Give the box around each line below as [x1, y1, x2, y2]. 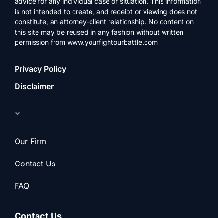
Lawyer [24, 109, 49, 118]
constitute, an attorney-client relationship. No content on [15, 17, 194, 26]
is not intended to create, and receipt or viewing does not [15, 7, 197, 16]
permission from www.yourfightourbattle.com [15, 37, 158, 46]
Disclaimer [15, 81, 54, 91]
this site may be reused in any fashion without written [15, 27, 183, 36]
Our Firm [15, 136, 46, 146]
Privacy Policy [15, 63, 66, 73]
